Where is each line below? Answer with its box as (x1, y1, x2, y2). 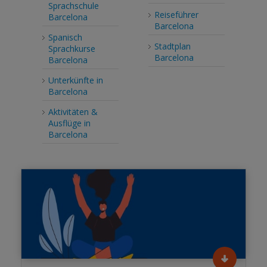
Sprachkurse (48, 43, 95, 55)
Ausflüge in (48, 117, 91, 129)
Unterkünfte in (48, 74, 103, 86)
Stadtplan (154, 41, 191, 52)
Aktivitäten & (48, 106, 98, 118)
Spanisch (48, 32, 82, 44)
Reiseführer (154, 9, 198, 21)
